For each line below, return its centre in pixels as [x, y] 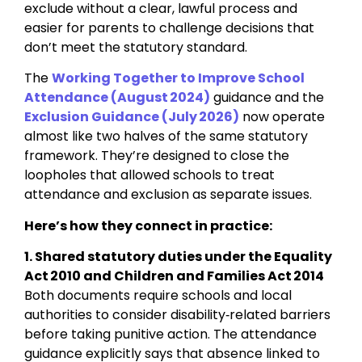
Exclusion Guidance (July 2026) [132, 117]
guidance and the [269, 98]
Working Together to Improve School [178, 78]
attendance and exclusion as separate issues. [168, 195]
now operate [282, 117]
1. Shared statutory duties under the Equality [178, 256]
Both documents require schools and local [158, 295]
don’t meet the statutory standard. [136, 47]
